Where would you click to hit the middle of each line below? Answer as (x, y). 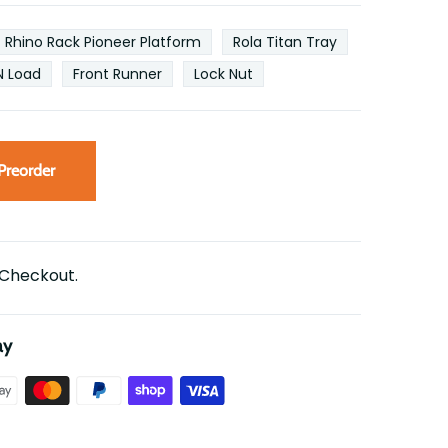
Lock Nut (223, 74)
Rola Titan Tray (284, 42)
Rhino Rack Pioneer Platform (102, 42)
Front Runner (117, 74)
